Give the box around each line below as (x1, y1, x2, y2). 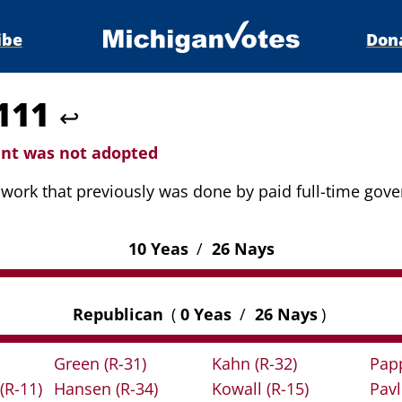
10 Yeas (127, 238, 193, 260)
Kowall (212, 378, 267, 400)
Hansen (54, 378, 116, 400)
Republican (72, 303, 168, 326)
